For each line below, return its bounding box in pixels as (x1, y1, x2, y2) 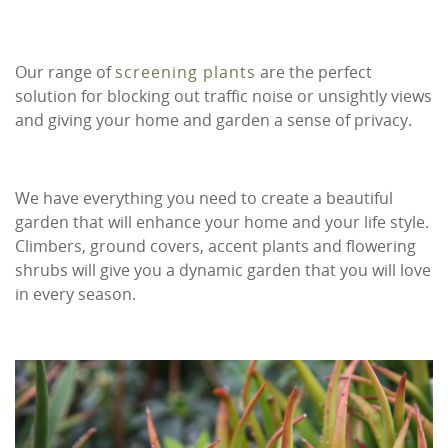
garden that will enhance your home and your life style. (15, 211, 429, 234)
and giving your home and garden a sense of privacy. (15, 109, 412, 132)
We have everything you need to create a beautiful (15, 187, 393, 210)
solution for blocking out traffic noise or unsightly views (15, 85, 432, 108)
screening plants (115, 61, 256, 84)
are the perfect (256, 61, 372, 84)
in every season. (15, 283, 136, 306)
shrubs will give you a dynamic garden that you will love (15, 259, 431, 282)
